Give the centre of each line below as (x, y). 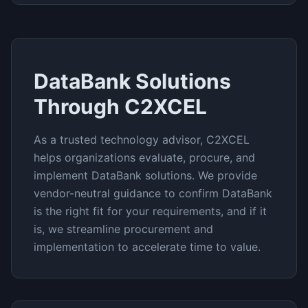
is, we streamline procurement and (123, 229)
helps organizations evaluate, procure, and (144, 157)
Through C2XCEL (120, 107)
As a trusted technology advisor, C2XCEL (142, 140)
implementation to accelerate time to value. (147, 247)
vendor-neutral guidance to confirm (126, 193)
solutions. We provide (199, 175)
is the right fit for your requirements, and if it (150, 211)
